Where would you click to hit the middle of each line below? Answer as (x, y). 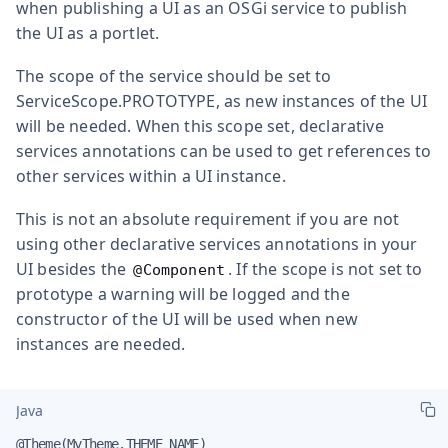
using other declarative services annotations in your (217, 243)
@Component (179, 269)
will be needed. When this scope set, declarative (200, 125)
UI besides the (73, 268)
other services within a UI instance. (151, 175)
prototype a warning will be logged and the (183, 293)
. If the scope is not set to (325, 268)
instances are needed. (101, 343)
